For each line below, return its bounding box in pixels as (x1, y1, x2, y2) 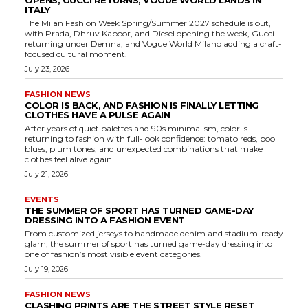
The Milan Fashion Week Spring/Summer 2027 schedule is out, (25, 18, 271, 29)
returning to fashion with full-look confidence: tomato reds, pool (25, 133, 277, 144)
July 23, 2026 (25, 64, 69, 74)
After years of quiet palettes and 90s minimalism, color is (25, 123, 247, 134)
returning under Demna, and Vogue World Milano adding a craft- (25, 38, 282, 49)
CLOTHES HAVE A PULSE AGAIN (25, 109, 170, 121)
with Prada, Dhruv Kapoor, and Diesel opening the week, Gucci (25, 28, 274, 39)
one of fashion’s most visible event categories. (25, 249, 202, 260)
